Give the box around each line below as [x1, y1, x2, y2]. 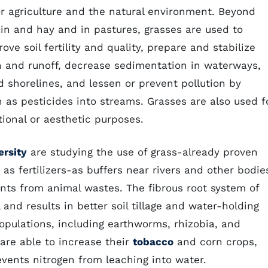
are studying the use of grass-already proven [27, 146, 258, 158]
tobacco [133, 236, 173, 248]
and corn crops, [173, 236, 257, 248]
